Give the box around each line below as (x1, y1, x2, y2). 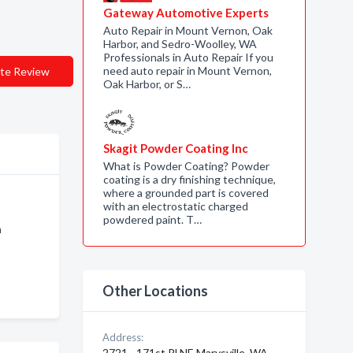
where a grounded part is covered (102, 186, 269, 199)
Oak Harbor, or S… (102, 77, 191, 91)
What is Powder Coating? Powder (102, 159, 269, 173)
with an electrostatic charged (102, 199, 248, 213)
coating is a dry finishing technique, (102, 173, 276, 186)
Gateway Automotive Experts (102, 6, 269, 20)
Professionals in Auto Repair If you (102, 50, 273, 64)
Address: (102, 331, 143, 344)
